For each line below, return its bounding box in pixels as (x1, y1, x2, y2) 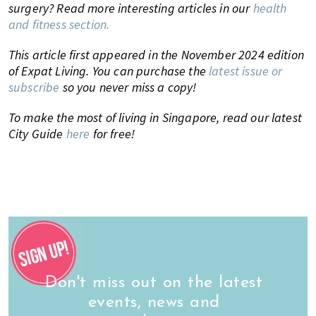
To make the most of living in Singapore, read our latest (8, 109, 302, 126)
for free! (90, 125, 135, 142)
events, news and (87, 293, 220, 311)
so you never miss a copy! (59, 78, 197, 95)
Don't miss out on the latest (45, 274, 262, 291)
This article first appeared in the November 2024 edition (8, 46, 304, 63)
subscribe (8, 78, 60, 95)
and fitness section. (8, 16, 110, 32)
